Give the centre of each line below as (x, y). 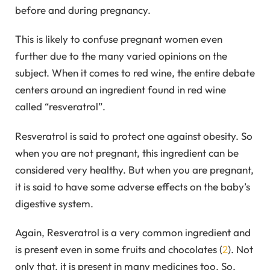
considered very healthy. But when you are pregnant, (134, 169)
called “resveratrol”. (60, 107)
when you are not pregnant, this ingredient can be (127, 152)
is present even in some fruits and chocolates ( (119, 249)
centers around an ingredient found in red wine (121, 90)
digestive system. (54, 203)
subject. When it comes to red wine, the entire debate (135, 73)
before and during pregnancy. (83, 10)
